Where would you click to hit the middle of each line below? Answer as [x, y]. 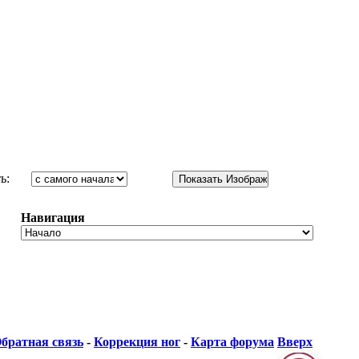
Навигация [53, 218]
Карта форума [232, 342]
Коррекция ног [137, 342]
